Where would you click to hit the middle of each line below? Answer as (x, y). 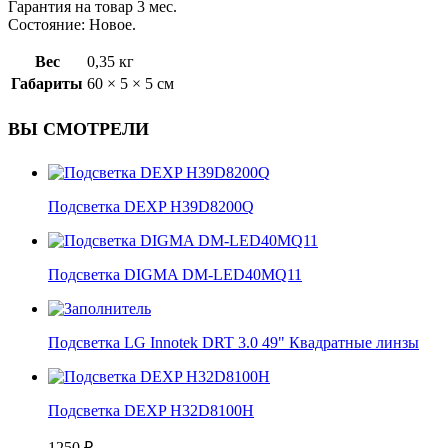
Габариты (47, 83)
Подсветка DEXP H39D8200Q (151, 207)
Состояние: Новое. (72, 24)
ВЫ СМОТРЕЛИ (78, 129)
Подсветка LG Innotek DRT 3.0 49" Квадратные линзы (233, 343)
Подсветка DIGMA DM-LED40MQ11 (175, 275)
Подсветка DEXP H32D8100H (151, 411)
